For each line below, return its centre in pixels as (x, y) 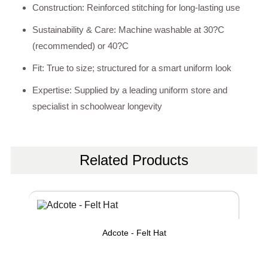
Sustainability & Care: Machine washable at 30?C (128, 29)
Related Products (134, 160)
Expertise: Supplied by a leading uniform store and (130, 90)
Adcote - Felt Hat (134, 232)
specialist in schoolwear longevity (97, 106)
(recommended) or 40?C (80, 45)
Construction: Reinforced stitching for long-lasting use (136, 7)
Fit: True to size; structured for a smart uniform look (132, 68)
